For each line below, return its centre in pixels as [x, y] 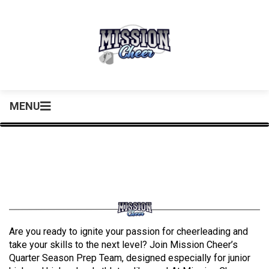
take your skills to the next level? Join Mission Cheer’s [123, 245]
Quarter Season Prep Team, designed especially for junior [130, 258]
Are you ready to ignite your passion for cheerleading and [128, 232]
